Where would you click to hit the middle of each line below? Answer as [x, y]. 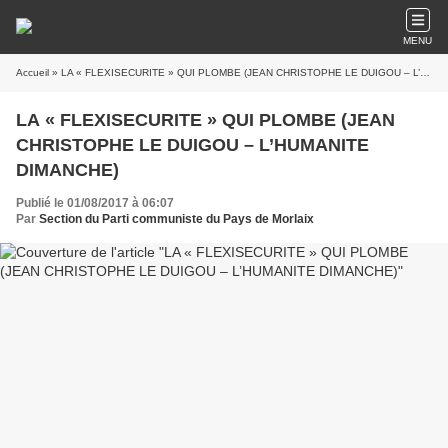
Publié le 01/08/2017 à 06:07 [95, 203]
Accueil [32, 72]
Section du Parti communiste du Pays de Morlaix [176, 219]
